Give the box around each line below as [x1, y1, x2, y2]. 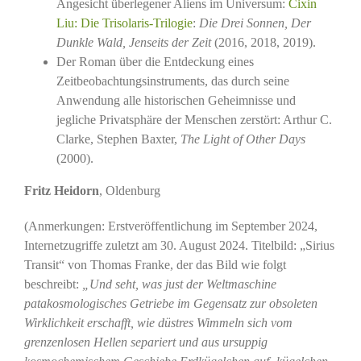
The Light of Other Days [180, 131, 305, 146]
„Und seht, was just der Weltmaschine [81, 276, 276, 291]
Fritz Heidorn [23, 183, 99, 197]
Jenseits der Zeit [128, 35, 211, 49]
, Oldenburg [98, 183, 160, 197]
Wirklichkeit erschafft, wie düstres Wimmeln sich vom [23, 315, 293, 330]
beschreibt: [23, 276, 82, 291]
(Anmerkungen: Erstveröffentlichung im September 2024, [23, 218, 317, 233]
